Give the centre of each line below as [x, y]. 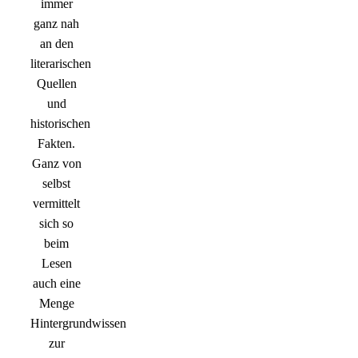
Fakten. [56, 144]
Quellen [56, 84]
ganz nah [56, 24]
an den [56, 44]
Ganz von [56, 164]
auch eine [56, 284]
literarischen [61, 64]
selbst [56, 184]
